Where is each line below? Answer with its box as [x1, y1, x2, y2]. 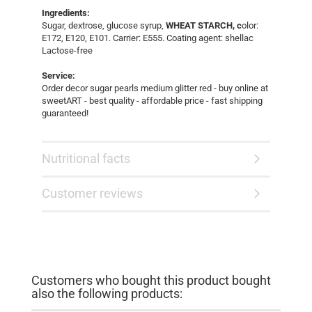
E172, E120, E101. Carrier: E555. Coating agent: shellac [42, 32, 253, 43]
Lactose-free [42, 45, 93, 56]
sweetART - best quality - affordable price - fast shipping [42, 95, 263, 106]
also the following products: [31, 286, 182, 301]
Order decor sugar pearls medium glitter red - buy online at [42, 82, 268, 93]
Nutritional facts [42, 150, 130, 166]
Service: [42, 70, 75, 81]
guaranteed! [42, 107, 88, 118]
